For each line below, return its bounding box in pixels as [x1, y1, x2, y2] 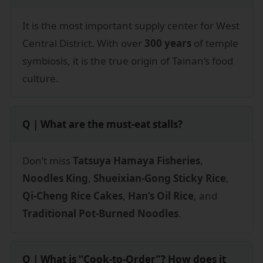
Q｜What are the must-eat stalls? [22, 117, 183, 131]
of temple [191, 36, 238, 50]
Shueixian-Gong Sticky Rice [93, 171, 226, 185]
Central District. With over [22, 36, 144, 50]
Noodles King [22, 171, 88, 185]
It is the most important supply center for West [22, 18, 240, 32]
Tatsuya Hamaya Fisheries [73, 153, 200, 167]
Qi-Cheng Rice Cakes [22, 188, 123, 203]
